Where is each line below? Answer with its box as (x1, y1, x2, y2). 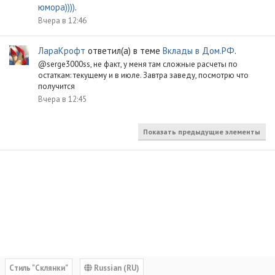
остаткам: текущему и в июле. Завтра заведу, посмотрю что (38, 69, 249, 80)
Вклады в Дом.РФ (163, 44, 234, 56)
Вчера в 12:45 (38, 94, 87, 105)
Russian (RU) (92, 263, 139, 273)
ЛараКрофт (38, 44, 85, 56)
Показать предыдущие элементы (143, 127, 260, 137)
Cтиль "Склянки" (9, 263, 68, 273)
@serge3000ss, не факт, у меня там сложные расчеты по (38, 58, 238, 69)
